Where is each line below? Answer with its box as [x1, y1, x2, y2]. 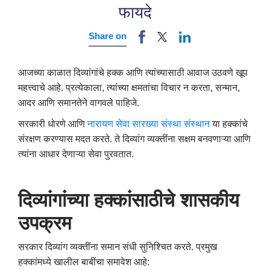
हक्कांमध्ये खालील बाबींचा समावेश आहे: [18, 256, 149, 267]
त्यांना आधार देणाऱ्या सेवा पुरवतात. [18, 148, 134, 159]
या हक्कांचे [212, 118, 248, 129]
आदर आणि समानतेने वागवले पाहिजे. [18, 97, 139, 108]
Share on [88, 30, 127, 41]
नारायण [87, 118, 116, 129]
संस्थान [184, 118, 212, 129]
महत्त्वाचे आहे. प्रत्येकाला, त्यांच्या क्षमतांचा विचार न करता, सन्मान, [18, 82, 240, 93]
